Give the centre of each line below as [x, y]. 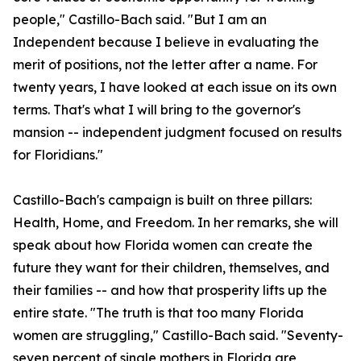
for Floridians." [58, 155]
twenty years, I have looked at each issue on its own [175, 87]
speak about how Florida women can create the [163, 245]
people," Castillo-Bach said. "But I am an [140, 20]
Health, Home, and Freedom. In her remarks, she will [176, 223]
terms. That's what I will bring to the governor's [157, 110]
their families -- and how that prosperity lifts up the [170, 290]
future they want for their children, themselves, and [171, 268]
